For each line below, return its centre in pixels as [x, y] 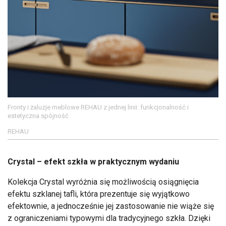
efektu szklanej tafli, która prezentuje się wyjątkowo [99, 194]
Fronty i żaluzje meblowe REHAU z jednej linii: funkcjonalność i [98, 107]
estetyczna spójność [38, 116]
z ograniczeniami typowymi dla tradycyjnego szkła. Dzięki [109, 218]
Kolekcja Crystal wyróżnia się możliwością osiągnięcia [103, 182]
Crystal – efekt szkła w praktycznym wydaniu [93, 161]
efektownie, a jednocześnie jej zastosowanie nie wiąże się [111, 206]
